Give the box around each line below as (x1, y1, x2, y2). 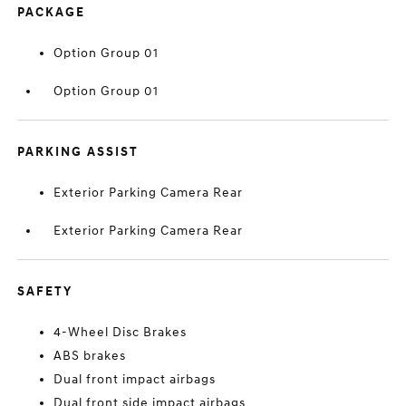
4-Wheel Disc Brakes (53, 324, 188, 340)
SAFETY (17, 284, 73, 299)
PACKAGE (17, 5, 86, 20)
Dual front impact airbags (53, 372, 217, 387)
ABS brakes (53, 348, 127, 363)
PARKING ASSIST (17, 144, 140, 159)
